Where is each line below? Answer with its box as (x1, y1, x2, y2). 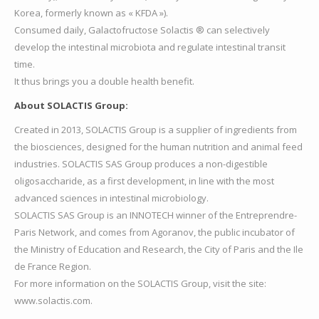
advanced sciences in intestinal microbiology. (14, 192, 209, 205)
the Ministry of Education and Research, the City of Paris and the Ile (14, 243, 303, 256)
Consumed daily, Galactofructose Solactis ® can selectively (14, 23, 270, 37)
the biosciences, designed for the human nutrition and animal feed (14, 140, 303, 154)
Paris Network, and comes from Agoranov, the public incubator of (14, 226, 295, 239)
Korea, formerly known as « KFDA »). (14, 6, 168, 20)
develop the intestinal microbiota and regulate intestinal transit (14, 41, 286, 54)
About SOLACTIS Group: (14, 99, 128, 113)
